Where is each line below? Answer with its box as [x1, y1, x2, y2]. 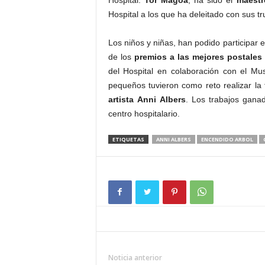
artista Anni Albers [108, 95, 186, 104]
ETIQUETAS [112, 135, 144, 143]
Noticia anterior [108, 253, 162, 263]
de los [108, 52, 134, 62]
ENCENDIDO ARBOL [201, 135, 253, 143]
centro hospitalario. [108, 109, 180, 118]
